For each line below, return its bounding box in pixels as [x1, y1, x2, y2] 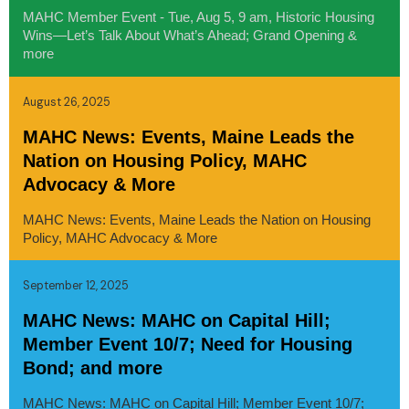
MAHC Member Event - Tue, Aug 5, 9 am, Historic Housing [22, 10, 374, 26]
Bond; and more [22, 357, 163, 378]
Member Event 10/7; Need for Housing [22, 333, 352, 354]
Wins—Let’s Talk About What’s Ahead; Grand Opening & [22, 28, 357, 44]
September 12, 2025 [22, 278, 129, 293]
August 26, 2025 [22, 94, 110, 110]
